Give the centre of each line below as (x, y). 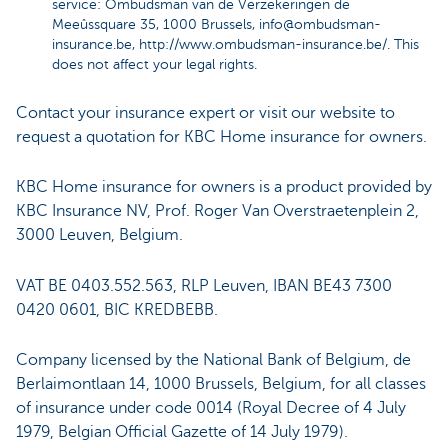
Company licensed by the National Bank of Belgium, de (213, 360)
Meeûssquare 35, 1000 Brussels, (155, 24)
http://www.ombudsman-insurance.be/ (263, 44)
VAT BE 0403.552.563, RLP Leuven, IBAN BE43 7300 (204, 285)
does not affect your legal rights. (154, 64)
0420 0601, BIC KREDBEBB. (117, 309)
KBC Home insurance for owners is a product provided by (224, 187)
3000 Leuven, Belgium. (99, 235)
